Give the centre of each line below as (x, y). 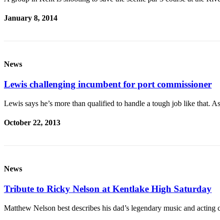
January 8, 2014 (31, 18)
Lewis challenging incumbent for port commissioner (108, 84)
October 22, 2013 (32, 122)
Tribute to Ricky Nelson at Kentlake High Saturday (108, 189)
